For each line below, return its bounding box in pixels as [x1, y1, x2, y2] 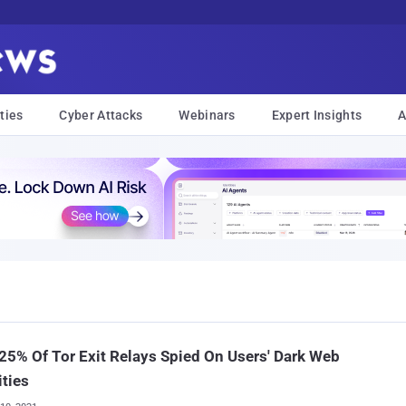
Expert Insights [271, 108, 362, 122]
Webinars [179, 108, 236, 122]
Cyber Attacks [59, 108, 143, 122]
